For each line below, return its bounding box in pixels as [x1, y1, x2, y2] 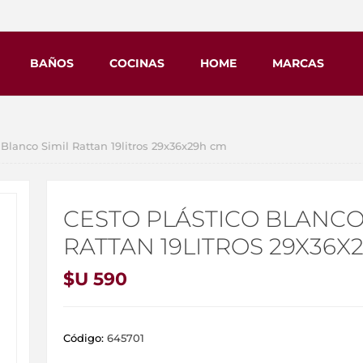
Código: [62, 331, 104, 344]
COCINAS [109, 56, 164, 71]
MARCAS [272, 56, 324, 71]
